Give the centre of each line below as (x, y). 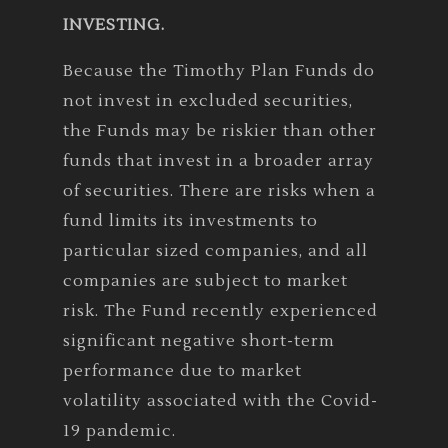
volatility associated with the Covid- (220, 400)
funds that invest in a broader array (218, 160)
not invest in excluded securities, (208, 100)
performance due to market (182, 370)
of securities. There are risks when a (219, 190)
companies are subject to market (205, 280)
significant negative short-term (199, 340)
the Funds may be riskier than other (220, 130)
